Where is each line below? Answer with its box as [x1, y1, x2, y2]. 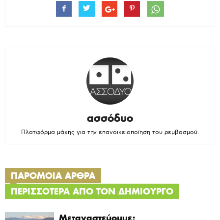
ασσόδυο [87, 111, 133, 125]
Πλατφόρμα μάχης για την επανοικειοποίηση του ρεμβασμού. [21, 129, 199, 137]
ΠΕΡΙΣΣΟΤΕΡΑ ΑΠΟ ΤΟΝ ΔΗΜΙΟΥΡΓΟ [11, 186, 173, 197]
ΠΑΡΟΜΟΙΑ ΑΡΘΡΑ [11, 170, 95, 182]
